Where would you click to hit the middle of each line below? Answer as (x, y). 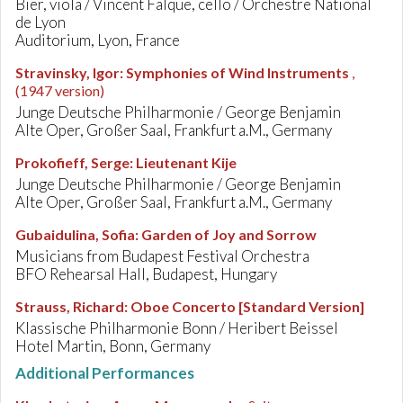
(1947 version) (60, 90)
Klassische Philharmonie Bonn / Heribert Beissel (177, 328)
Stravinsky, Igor (67, 72)
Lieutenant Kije (186, 162)
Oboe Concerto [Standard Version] (247, 306)
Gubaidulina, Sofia (75, 234)
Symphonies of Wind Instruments (237, 72)
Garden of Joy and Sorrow (229, 234)
